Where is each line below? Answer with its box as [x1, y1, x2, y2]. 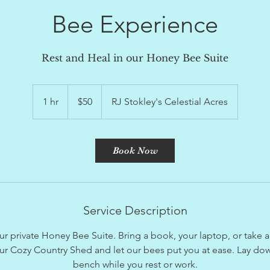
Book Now [112, 145, 158, 157]
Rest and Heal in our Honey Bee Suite [42, 52, 228, 64]
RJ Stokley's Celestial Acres [111, 96, 228, 108]
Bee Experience [52, 10, 218, 39]
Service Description [83, 203, 187, 218]
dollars [67, 98, 86, 105]
